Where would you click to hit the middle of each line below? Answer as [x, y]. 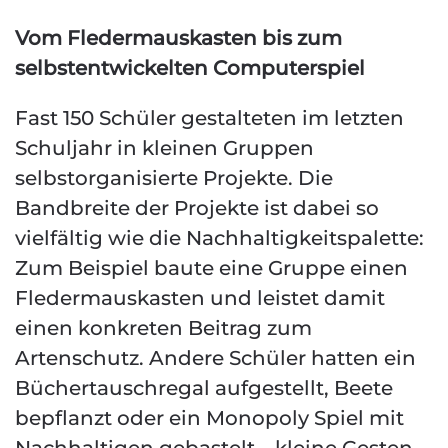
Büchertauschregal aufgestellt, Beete [204, 388]
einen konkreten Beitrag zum [163, 328]
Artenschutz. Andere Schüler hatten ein [215, 358]
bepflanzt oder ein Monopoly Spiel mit [209, 418]
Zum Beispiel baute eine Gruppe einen [211, 268]
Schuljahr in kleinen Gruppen [164, 148]
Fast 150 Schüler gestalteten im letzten [209, 118]
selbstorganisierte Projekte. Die [174, 178]
